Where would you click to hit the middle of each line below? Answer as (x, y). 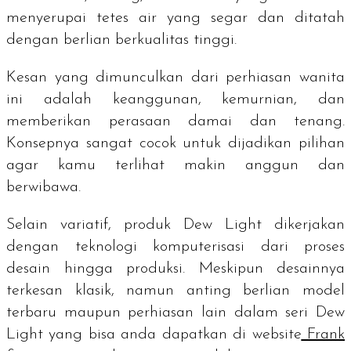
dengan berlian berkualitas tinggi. (124, 40)
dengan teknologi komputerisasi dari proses (175, 246)
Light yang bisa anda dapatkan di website (154, 334)
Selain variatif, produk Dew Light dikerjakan (175, 224)
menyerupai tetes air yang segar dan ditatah (175, 18)
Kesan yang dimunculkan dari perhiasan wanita (175, 77)
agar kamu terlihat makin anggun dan (175, 165)
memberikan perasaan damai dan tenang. (175, 121)
